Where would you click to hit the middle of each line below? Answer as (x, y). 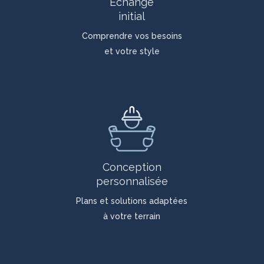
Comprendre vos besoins (132, 36)
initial (132, 16)
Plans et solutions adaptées (132, 201)
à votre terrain (132, 216)
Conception (132, 167)
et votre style (132, 51)
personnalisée (132, 181)
